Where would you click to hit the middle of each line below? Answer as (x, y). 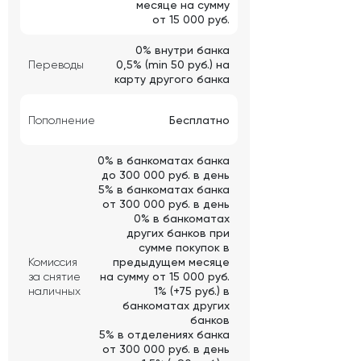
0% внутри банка (183, 50)
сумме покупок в (184, 248)
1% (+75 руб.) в (192, 291)
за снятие (54, 277)
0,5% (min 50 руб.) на (173, 65)
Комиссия (53, 262)
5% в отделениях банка (164, 335)
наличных (54, 291)
